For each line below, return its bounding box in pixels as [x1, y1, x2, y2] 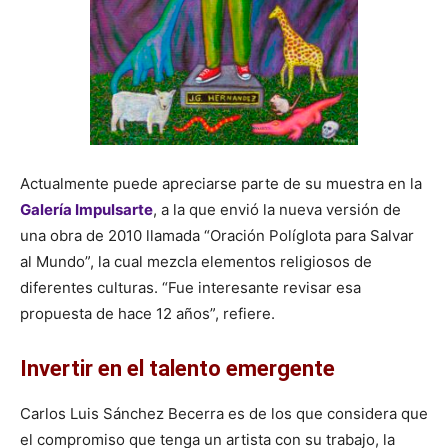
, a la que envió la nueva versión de [153, 200, 401, 220]
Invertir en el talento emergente [20, 356, 335, 382]
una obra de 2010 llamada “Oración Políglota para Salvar [20, 226, 414, 246]
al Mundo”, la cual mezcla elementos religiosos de [20, 252, 372, 272]
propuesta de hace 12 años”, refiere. [20, 304, 275, 324]
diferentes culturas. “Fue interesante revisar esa [20, 278, 361, 298]
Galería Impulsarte [20, 200, 153, 220]
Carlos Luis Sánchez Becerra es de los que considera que [20, 404, 428, 424]
